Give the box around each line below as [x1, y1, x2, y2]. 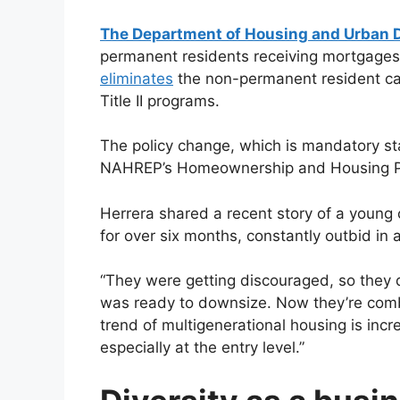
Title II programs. [100, 91, 220, 110]
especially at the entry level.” [100, 338, 304, 357]
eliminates [100, 69, 173, 87]
